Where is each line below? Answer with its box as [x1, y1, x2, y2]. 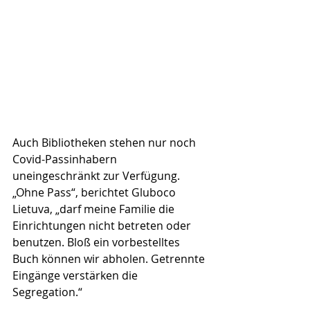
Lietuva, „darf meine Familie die [12, 201, 177, 217]
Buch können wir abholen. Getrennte [12, 250, 208, 266]
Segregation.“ [12, 284, 82, 300]
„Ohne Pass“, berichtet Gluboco [12, 184, 179, 200]
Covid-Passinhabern [12, 151, 120, 167]
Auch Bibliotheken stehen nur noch [12, 134, 199, 150]
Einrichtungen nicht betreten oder [12, 217, 194, 233]
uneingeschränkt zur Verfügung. [12, 167, 183, 183]
